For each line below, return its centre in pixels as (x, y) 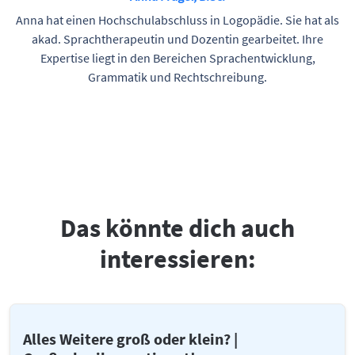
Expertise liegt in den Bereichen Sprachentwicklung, (177, 57)
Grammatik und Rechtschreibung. (177, 76)
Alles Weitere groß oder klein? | (130, 338)
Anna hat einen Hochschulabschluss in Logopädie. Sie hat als (177, 19)
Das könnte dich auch (177, 228)
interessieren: (177, 259)
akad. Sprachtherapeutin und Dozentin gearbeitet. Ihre (177, 38)
